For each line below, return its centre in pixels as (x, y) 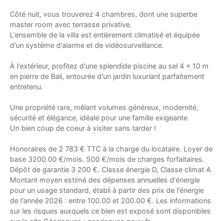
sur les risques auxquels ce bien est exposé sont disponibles (110, 211)
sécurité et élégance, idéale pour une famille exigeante (99, 117)
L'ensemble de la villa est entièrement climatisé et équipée (105, 35)
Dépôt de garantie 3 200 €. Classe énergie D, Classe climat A (110, 169)
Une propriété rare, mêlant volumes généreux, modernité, (104, 107)
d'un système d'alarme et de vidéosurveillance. (87, 45)
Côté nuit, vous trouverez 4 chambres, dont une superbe (104, 14)
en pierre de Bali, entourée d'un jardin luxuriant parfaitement (107, 76)
